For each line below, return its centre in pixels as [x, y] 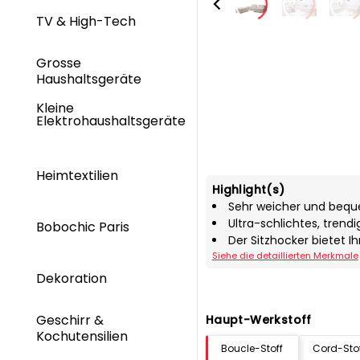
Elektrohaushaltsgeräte [111, 121]
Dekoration [73, 278]
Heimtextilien [79, 175]
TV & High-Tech [88, 21]
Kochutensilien [84, 336]
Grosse [59, 63]
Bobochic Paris [83, 227]
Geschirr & [70, 321]
